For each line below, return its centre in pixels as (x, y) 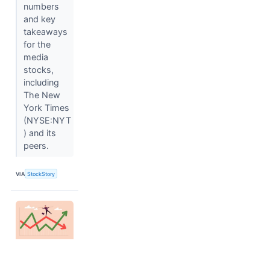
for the (37, 45)
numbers (41, 7)
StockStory (41, 174)
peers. (37, 146)
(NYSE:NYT (47, 121)
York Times (46, 108)
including (41, 83)
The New (42, 95)
